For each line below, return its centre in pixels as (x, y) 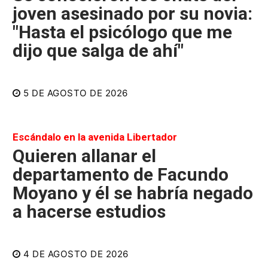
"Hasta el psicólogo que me (122, 32)
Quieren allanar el (84, 156)
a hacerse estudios (89, 211)
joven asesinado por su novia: (133, 13)
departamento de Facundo (121, 174)
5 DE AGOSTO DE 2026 (76, 93)
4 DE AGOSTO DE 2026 (76, 254)
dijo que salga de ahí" (98, 50)
